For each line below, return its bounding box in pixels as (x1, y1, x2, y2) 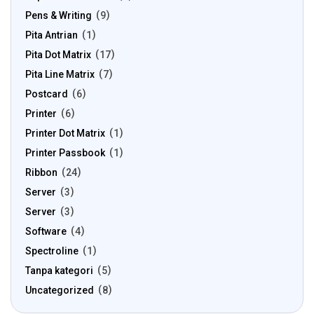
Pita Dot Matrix (25, 49, 91, 60)
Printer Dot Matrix (25, 128, 105, 139)
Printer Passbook (25, 147, 105, 158)
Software (25, 226, 67, 237)
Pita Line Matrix (25, 69, 95, 80)
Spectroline (25, 245, 78, 257)
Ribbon (25, 167, 57, 178)
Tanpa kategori (25, 265, 93, 276)
